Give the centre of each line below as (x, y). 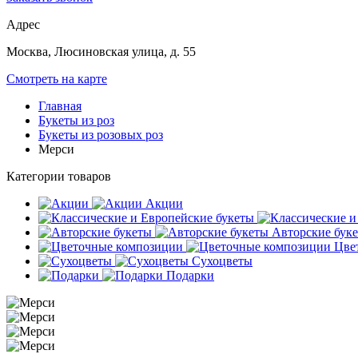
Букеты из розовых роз (101, 135)
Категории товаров (59, 176)
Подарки (190, 275)
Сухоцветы (222, 261)
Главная (60, 106)
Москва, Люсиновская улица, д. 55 (101, 52)
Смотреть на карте (57, 79)
